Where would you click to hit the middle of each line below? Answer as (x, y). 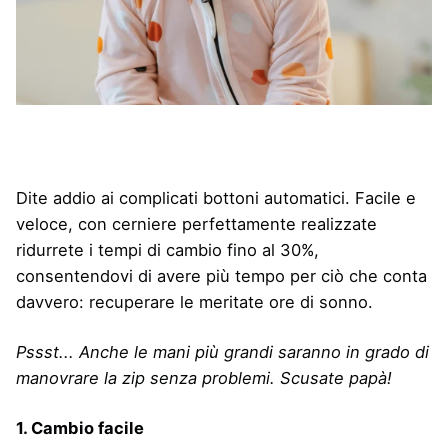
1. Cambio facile (80, 428)
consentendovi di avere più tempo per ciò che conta (221, 276)
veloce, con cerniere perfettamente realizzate (196, 224)
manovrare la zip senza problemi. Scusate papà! (204, 378)
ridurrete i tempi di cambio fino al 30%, (167, 250)
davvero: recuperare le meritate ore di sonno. (194, 302)
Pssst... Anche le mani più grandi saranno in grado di (222, 352)
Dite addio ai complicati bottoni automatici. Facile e (216, 198)
